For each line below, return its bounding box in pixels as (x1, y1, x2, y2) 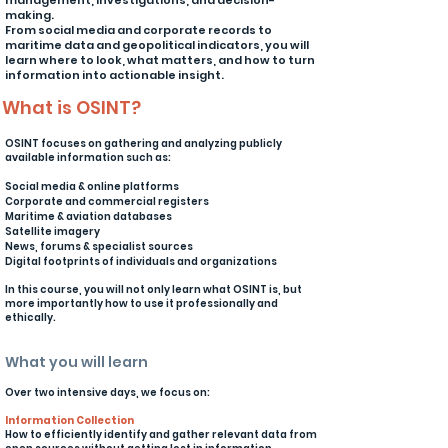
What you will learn (5, 352, 148, 372)
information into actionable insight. (5, 67, 224, 83)
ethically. (5, 310, 56, 325)
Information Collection (5, 413, 134, 428)
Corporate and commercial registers (5, 194, 209, 209)
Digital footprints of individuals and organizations (5, 254, 277, 269)
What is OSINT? (2, 95, 141, 120)
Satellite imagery (5, 224, 100, 239)
